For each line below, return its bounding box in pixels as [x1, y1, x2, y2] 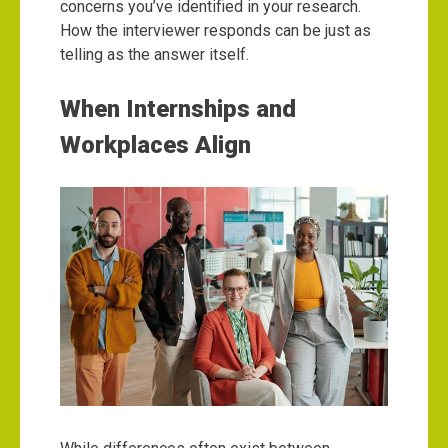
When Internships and [60, 95, 296, 124]
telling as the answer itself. [60, 45, 249, 65]
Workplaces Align [60, 131, 251, 160]
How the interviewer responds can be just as [60, 21, 371, 41]
